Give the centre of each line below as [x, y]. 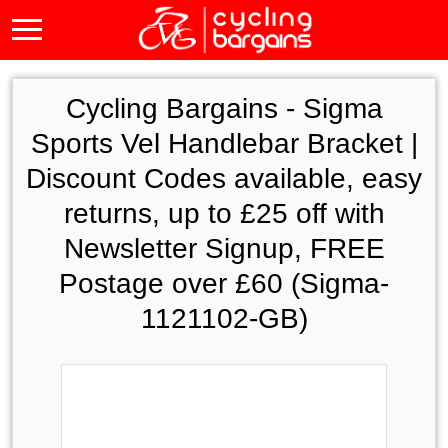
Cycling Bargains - [184, 108]
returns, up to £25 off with [224, 213]
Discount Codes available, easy [224, 178]
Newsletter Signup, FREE [224, 248]
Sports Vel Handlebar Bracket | [224, 143]
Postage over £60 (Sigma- [224, 283]
